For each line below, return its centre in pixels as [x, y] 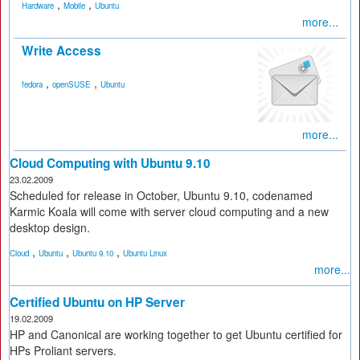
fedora [32, 84]
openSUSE [72, 84]
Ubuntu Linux [145, 253]
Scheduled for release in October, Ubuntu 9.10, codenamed [161, 195]
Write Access [61, 51]
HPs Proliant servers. [63, 350]
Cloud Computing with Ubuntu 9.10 [110, 163]
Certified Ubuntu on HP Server [97, 302]
